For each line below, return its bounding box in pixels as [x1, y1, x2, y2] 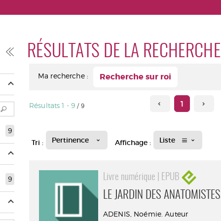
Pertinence [52, 135, 89, 145]
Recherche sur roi [100, 72, 171, 82]
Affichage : [115, 138, 151, 147]
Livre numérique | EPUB [103, 172, 182, 182]
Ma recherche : [38, 72, 88, 80]
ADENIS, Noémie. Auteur [103, 210, 188, 218]
